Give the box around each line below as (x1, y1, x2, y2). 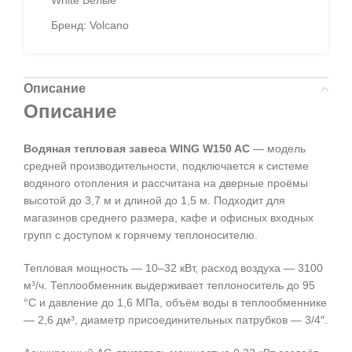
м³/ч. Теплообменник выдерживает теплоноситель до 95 (24, 279, 315, 292)
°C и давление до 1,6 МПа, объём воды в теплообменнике (24, 296, 327, 310)
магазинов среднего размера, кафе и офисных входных (24, 211, 313, 225)
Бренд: (51, 19, 90, 32)
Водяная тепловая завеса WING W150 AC (24, 142, 250, 156)
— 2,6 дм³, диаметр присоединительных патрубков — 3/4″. (24, 313, 328, 327)
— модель (250, 142, 306, 156)
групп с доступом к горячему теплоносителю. (24, 229, 258, 242)
